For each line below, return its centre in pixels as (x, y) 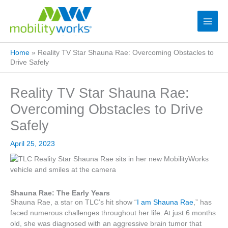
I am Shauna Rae (165, 202)
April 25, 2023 (33, 144)
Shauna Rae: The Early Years (60, 193)
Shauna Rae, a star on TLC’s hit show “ (74, 202)
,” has (203, 202)
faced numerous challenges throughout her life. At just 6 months (113, 213)
